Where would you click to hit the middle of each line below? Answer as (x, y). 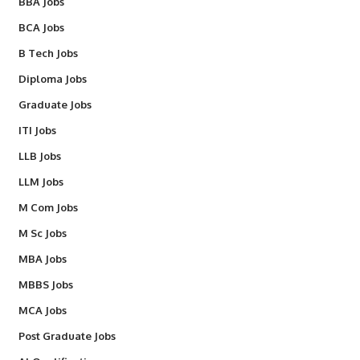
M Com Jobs (48, 208)
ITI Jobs (37, 131)
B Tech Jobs (48, 53)
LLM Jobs (41, 182)
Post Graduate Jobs (67, 336)
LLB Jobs (39, 156)
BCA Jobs (41, 28)
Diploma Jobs (52, 79)
